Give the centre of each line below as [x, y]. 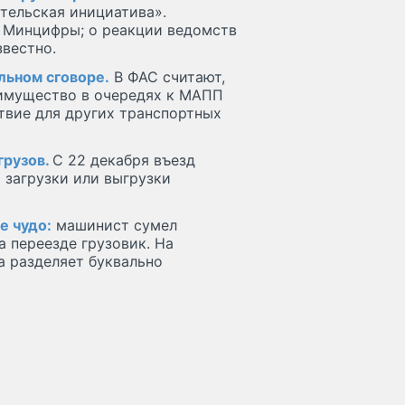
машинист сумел [114, 226]
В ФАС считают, [167, 77]
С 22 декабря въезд [124, 160]
